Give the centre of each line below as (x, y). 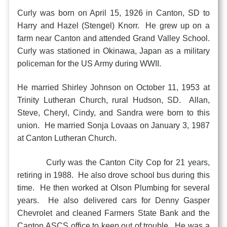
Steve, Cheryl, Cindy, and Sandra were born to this (113, 113)
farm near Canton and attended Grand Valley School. (113, 38)
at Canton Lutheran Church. (67, 138)
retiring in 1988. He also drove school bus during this (113, 175)
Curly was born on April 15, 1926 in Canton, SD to (113, 13)
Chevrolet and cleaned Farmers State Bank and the (113, 213)
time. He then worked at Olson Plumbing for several (113, 187)
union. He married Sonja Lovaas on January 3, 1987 (113, 126)
